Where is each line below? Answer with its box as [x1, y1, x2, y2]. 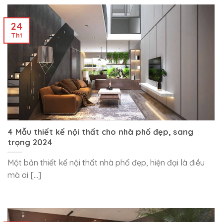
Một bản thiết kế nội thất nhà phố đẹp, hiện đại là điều [7, 157, 205, 167]
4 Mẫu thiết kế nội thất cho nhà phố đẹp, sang [7, 126, 193, 137]
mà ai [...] [7, 169, 41, 180]
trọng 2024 [7, 137, 53, 147]
